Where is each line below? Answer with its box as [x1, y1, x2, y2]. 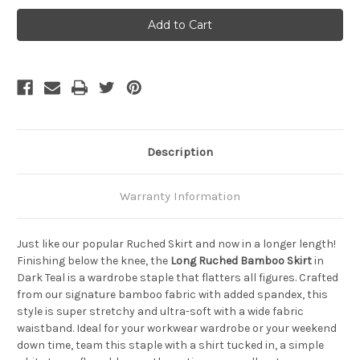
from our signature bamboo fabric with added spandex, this [17, 288, 328, 302]
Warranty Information [120, 189, 240, 204]
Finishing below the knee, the [17, 254, 170, 268]
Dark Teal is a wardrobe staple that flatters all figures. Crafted [17, 271, 338, 285]
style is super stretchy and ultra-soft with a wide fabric [17, 305, 304, 319]
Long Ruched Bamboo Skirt [170, 254, 312, 268]
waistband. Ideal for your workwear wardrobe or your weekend [17, 321, 337, 336]
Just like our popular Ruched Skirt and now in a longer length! [17, 237, 336, 252]
